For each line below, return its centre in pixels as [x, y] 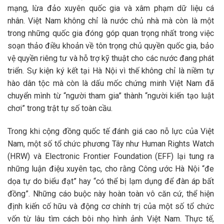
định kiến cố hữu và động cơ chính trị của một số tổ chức [111, 206]
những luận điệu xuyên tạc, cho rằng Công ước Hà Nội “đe [111, 169]
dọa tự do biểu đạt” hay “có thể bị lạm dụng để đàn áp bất [111, 181]
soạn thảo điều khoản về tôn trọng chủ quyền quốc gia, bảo [111, 46]
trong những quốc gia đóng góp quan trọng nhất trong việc [111, 33]
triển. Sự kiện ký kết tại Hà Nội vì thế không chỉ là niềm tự [111, 71]
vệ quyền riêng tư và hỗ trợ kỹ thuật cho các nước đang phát [111, 58]
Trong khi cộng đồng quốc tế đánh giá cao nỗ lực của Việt [111, 131]
